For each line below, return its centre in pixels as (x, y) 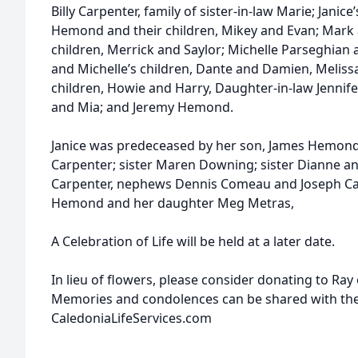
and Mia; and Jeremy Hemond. (142, 107)
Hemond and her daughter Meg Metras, (173, 203)
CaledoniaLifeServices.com (131, 318)
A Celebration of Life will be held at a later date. (193, 241)
